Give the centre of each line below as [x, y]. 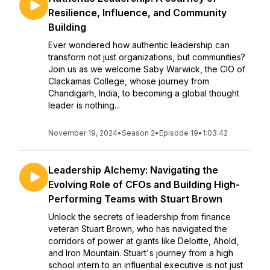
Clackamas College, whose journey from [129, 81]
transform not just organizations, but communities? [147, 57]
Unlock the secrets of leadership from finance [140, 217]
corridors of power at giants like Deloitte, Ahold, [143, 241]
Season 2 [138, 133]
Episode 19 [179, 133]
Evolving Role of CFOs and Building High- [144, 184]
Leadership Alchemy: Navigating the [133, 170]
